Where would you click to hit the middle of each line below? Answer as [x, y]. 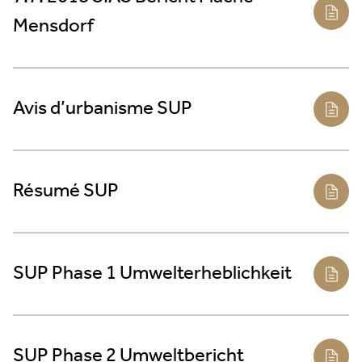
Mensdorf [53, 26]
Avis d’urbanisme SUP [103, 109]
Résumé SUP [66, 191]
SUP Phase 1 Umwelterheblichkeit [152, 274]
